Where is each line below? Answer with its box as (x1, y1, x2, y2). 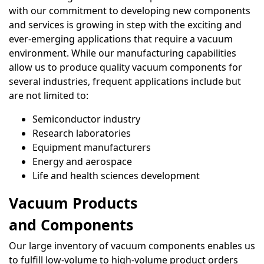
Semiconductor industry (32, 113, 140, 126)
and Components (9, 214, 133, 235)
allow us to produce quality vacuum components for (9, 61, 242, 74)
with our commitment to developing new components (9, 4, 250, 18)
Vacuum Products (9, 193, 137, 213)
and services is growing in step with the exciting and (9, 18, 242, 32)
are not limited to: (9, 89, 88, 103)
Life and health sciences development (32, 169, 202, 183)
